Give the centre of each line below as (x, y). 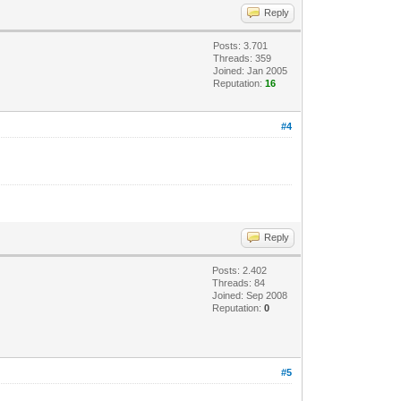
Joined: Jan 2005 (251, 70)
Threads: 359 (243, 58)
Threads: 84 (239, 283)
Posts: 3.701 (241, 45)
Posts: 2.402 (240, 271)
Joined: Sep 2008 (250, 296)
